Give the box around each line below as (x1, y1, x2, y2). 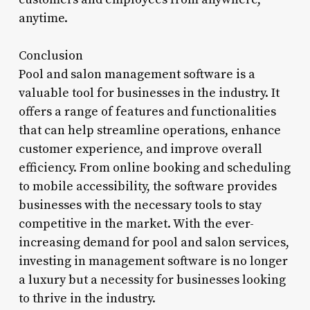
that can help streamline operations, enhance (18, 122, 281, 138)
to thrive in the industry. (18, 290, 156, 307)
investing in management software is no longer (18, 253, 288, 269)
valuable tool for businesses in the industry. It (18, 84, 280, 101)
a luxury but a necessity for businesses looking (18, 271, 286, 288)
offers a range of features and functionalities (18, 103, 276, 120)
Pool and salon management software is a (18, 66, 255, 82)
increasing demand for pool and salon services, (18, 234, 289, 250)
